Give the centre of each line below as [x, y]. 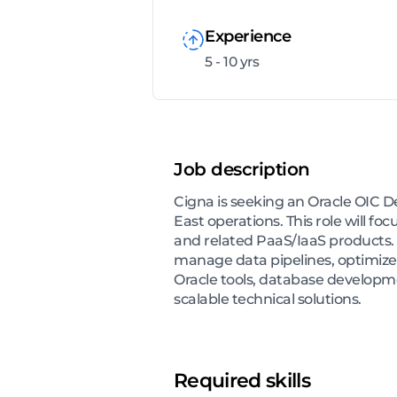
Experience [248, 37]
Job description [242, 170]
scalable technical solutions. [268, 300]
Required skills [242, 381]
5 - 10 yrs [232, 62]
